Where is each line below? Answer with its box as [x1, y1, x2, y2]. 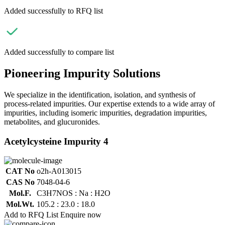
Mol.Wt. [6, 200, 34, 209]
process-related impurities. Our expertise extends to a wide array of [4, 99, 215, 108]
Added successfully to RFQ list [4, 7, 103, 15]
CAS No [6, 178, 35, 187]
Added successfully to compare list [4, 48, 114, 56]
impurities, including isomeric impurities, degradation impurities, [4, 108, 207, 117]
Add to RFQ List [4, 210, 58, 219]
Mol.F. [9, 189, 31, 198]
